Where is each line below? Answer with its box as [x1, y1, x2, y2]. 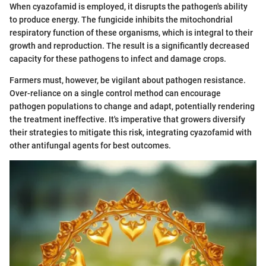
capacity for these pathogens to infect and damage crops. [9, 53, 226, 64]
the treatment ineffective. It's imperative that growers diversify [9, 114, 245, 124]
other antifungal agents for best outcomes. [9, 140, 171, 150]
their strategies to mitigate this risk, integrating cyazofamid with [9, 127, 252, 137]
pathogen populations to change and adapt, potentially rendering [9, 101, 255, 111]
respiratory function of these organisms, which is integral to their [9, 27, 253, 37]
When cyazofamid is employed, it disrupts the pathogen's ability [9, 1, 248, 11]
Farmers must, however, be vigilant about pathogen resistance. [9, 75, 246, 85]
